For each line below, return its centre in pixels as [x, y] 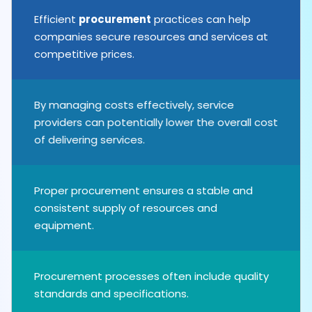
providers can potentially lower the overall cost [156, 123]
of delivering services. [89, 140]
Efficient [56, 19]
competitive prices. [84, 54]
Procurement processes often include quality [151, 276]
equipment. [64, 226]
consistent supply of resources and [126, 208]
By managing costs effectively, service [134, 105]
